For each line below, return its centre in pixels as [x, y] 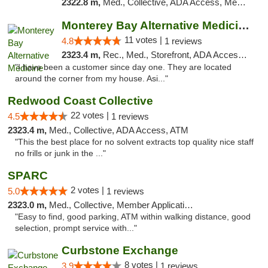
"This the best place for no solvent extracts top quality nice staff [134, 142]
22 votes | [91, 115]
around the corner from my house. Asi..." [92, 79]
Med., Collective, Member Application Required [117, 205]
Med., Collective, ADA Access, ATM [119, 130]
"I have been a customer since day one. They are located [123, 67]
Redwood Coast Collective [80, 101]
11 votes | [144, 40]
